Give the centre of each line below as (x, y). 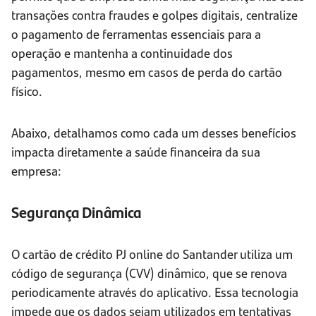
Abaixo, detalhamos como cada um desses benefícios (154, 133)
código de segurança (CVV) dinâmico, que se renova (149, 273)
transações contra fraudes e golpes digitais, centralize (154, 15)
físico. (27, 91)
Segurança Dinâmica (76, 212)
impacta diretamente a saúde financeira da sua (136, 152)
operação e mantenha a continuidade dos (122, 53)
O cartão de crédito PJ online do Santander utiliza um (152, 254)
